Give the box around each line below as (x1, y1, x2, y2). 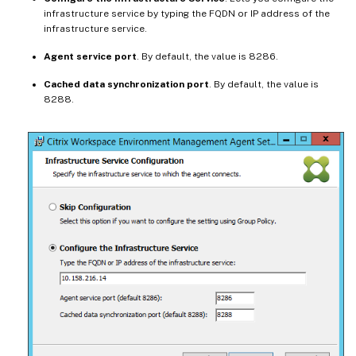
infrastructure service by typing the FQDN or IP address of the (44, 7, 330, 19)
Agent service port (44, 50, 137, 62)
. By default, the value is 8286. (137, 50, 278, 62)
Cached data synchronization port (44, 78, 209, 90)
